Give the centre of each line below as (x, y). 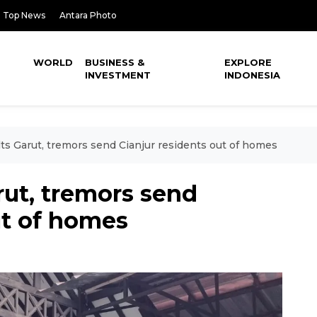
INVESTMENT (118, 75)
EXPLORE (248, 62)
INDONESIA (253, 75)
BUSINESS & (115, 62)
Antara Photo (88, 15)
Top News (24, 15)
